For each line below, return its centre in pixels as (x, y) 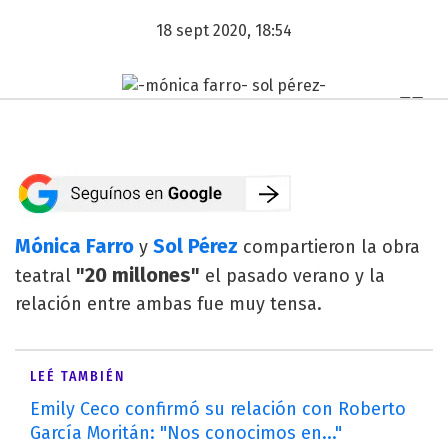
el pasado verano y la (292, 275)
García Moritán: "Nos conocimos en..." (186, 432)
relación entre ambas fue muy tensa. (168, 303)
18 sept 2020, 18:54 (224, 30)
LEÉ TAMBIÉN (77, 376)
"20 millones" (138, 274)
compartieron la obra (329, 246)
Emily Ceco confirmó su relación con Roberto (218, 408)
